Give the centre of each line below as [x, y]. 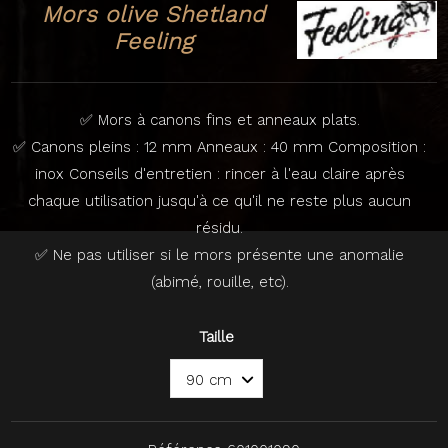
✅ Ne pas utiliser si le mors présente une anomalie [219, 254]
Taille [216, 337]
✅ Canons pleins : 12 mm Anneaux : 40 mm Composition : [219, 146]
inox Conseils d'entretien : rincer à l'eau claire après [219, 173]
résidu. [219, 227]
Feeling [154, 40]
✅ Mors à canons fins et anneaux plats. [219, 119]
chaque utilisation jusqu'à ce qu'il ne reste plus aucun [219, 200]
